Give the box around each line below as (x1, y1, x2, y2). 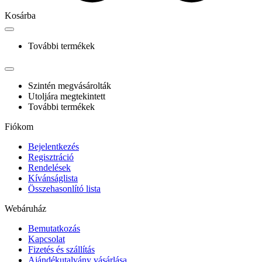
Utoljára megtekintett (28, 91, 105, 102)
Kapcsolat (28, 234, 65, 244)
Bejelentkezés (28, 142, 79, 152)
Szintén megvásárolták (28, 81, 111, 91)
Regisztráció (28, 152, 74, 163)
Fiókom (5, 122, 33, 132)
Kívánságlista (28, 173, 78, 184)
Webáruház (5, 204, 46, 214)
